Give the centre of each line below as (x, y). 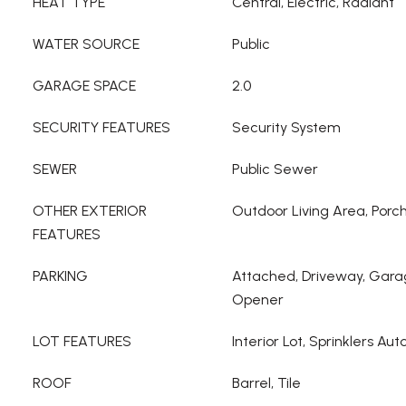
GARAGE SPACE (84, 86)
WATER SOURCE (86, 44)
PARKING (60, 276)
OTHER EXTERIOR (90, 211)
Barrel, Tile (266, 383)
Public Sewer (275, 169)
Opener (258, 300)
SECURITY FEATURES (101, 127)
